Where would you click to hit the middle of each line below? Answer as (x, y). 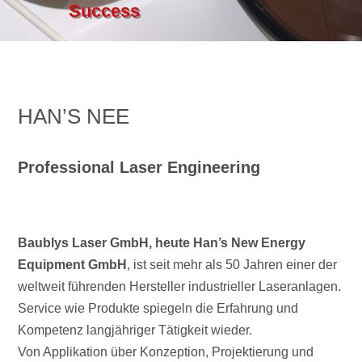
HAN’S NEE (74, 116)
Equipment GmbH (73, 265)
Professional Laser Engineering (139, 167)
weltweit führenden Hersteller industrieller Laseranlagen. (180, 286)
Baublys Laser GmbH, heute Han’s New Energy (162, 243)
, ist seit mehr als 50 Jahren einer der (232, 265)
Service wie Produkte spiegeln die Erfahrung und (158, 308)
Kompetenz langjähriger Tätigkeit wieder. (135, 330)
